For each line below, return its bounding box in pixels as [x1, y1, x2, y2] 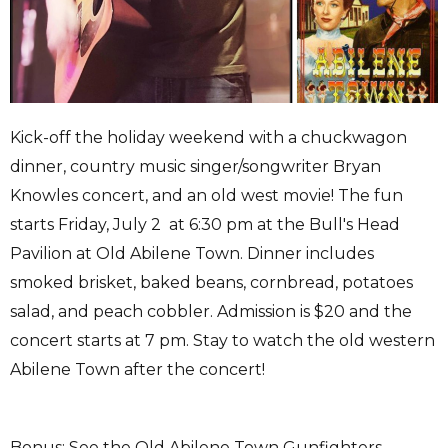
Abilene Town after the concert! [10, 360, 269, 380]
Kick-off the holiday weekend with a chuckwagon [10, 128, 407, 148]
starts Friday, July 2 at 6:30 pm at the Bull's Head [10, 215, 400, 235]
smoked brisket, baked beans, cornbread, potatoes [10, 273, 413, 293]
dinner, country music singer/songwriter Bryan [10, 157, 381, 177]
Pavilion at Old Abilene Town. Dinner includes [10, 244, 374, 264]
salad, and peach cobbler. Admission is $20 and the [10, 302, 412, 322]
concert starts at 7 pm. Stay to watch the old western [10, 331, 435, 351]
